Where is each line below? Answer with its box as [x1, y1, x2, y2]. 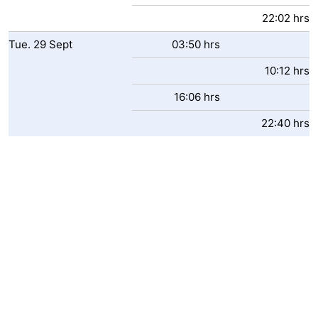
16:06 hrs [174, 90, 220, 104]
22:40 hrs [261, 116, 309, 130]
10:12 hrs [265, 64, 309, 77]
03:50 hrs [172, 38, 220, 51]
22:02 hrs [262, 11, 309, 25]
